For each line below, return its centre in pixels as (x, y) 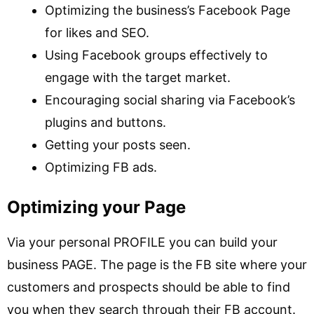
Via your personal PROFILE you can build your (142, 242)
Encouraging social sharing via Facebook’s (170, 100)
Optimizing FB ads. (101, 167)
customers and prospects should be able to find (149, 287)
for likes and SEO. (97, 33)
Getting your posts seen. (118, 145)
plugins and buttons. (105, 122)
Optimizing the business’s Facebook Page (168, 10)
